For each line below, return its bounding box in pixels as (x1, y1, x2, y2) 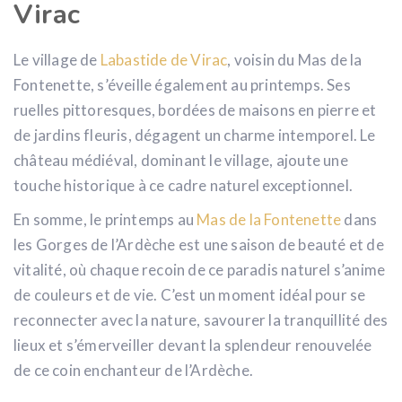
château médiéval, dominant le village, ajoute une (13, 150, 348, 170)
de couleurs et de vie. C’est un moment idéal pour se (13, 284, 366, 304)
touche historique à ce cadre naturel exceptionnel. (13, 175, 354, 195)
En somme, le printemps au (13, 209, 197, 229)
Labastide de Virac (100, 49, 228, 69)
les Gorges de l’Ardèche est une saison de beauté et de (13, 234, 384, 254)
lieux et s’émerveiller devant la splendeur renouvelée (13, 335, 372, 354)
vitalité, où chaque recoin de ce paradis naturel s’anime (13, 259, 386, 279)
